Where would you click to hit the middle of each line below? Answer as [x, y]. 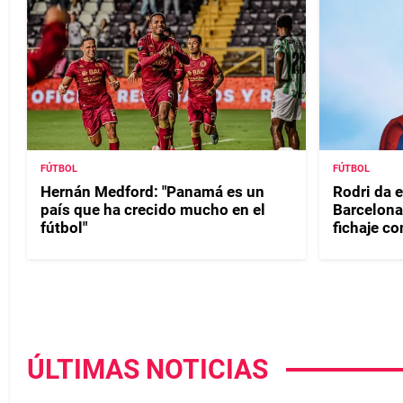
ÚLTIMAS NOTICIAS [148, 369]
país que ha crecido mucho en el [153, 209]
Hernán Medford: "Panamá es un [152, 191]
